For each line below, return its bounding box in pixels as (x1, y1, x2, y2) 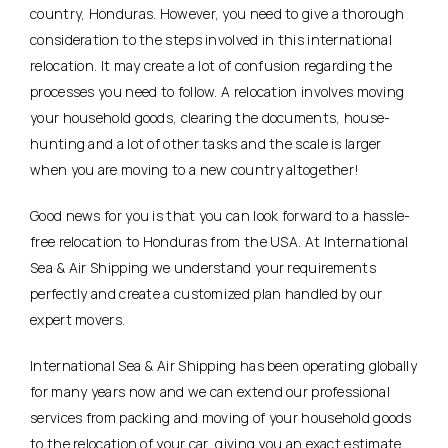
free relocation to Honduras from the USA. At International (30, 231, 409, 251)
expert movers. (30, 309, 126, 329)
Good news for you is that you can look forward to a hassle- (30, 205, 411, 225)
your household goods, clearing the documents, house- (30, 107, 391, 127)
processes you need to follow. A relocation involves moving (30, 81, 405, 101)
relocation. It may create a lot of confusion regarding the (30, 55, 393, 75)
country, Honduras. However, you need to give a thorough (30, 3, 405, 23)
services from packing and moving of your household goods (30, 407, 412, 427)
